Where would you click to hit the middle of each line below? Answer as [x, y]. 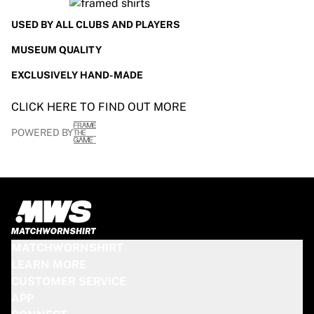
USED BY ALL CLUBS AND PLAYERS [96, 25]
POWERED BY [42, 132]
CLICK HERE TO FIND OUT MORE [99, 107]
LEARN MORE [49, 265]
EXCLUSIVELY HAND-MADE [77, 75]
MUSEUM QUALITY [56, 50]
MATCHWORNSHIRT [67, 248]
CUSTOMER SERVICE [69, 281]
